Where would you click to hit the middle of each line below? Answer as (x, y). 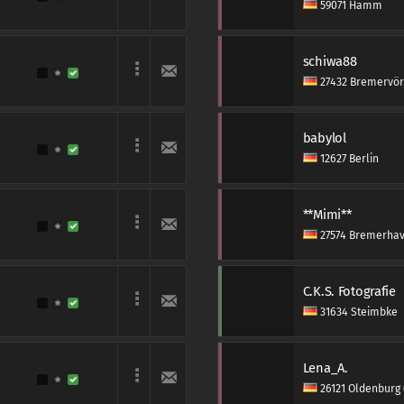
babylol (324, 138)
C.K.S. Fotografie (349, 291)
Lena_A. (325, 368)
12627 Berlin (348, 159)
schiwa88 (330, 61)
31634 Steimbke (357, 312)
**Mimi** (327, 215)
